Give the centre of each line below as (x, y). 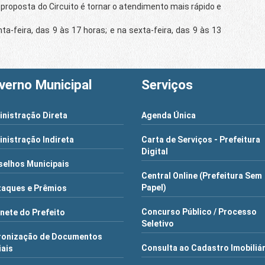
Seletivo (157, 223)
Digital (154, 151)
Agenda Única (168, 115)
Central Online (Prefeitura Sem (201, 175)
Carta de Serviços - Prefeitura (201, 139)
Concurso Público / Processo (199, 211)
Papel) (153, 187)
